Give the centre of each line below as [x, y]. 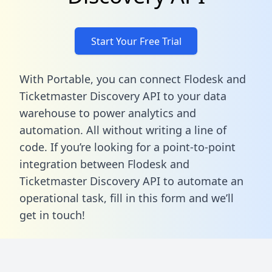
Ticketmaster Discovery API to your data [123, 96]
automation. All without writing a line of [123, 130]
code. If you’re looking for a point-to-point [127, 147]
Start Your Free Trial [136, 41]
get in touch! [52, 215]
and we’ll [210, 198]
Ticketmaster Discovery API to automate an [131, 181]
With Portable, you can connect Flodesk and [133, 79]
